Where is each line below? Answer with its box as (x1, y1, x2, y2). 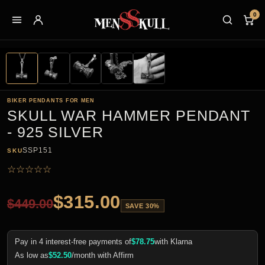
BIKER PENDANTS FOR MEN (7, 98, 95, 104)
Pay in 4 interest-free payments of (15, 237, 131, 247)
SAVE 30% (125, 202, 160, 210)
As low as (15, 251, 49, 260)
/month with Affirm (72, 251, 134, 260)
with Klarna (154, 237, 192, 247)
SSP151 (22, 146, 53, 155)
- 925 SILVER (7, 124, 104, 141)
